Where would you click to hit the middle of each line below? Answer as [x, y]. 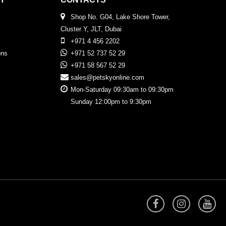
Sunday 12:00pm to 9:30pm [111, 102]
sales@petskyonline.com [108, 78]
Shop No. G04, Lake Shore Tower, [121, 17]
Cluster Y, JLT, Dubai [91, 29]
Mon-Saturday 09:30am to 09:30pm [122, 90]
